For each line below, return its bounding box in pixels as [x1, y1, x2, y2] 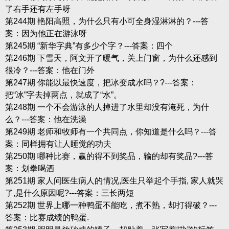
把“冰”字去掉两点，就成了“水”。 [5, 90, 122, 99]
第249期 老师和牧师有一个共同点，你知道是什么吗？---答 [5, 127, 217, 136]
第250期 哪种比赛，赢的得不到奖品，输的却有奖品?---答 [5, 151, 213, 161]
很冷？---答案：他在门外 [5, 65, 95, 75]
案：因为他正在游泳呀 [5, 29, 87, 38]
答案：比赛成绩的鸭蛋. [5, 213, 89, 222]
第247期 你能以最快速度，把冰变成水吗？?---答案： [5, 78, 197, 87]
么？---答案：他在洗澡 [5, 114, 86, 124]
